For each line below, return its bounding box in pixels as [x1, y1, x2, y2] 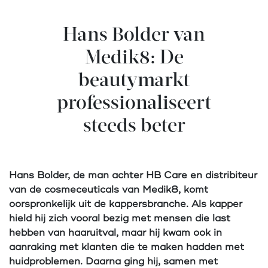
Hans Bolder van [63, 26, 205, 45]
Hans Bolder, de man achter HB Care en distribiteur [9, 169, 257, 181]
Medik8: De [84, 49, 184, 68]
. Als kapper [186, 198, 242, 210]
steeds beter [83, 117, 185, 136]
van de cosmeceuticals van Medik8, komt [9, 184, 208, 196]
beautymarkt [78, 72, 190, 91]
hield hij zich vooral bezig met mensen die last [9, 212, 230, 224]
